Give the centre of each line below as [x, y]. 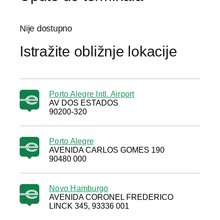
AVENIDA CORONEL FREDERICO [111, 197]
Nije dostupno [46, 28]
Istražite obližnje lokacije [98, 51]
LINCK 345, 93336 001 [89, 206]
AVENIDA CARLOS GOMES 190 [107, 150]
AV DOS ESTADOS [84, 103]
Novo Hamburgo [79, 188]
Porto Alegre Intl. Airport [92, 94]
